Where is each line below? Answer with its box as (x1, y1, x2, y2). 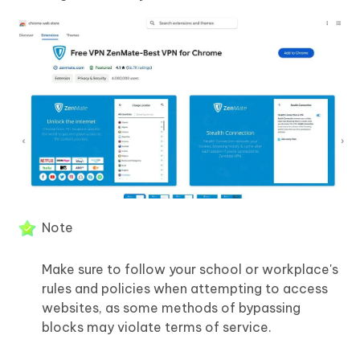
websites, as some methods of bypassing (42, 300, 301, 317)
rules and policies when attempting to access (42, 280, 328, 297)
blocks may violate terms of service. (42, 319, 272, 336)
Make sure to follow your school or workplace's (42, 261, 338, 278)
